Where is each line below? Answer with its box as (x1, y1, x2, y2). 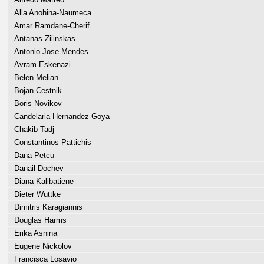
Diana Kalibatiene (9, 177, 74, 186)
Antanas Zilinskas (9, 34, 75, 43)
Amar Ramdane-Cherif (9, 21, 90, 30)
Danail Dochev (9, 164, 64, 173)
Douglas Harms (9, 216, 67, 225)
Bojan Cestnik (9, 86, 62, 95)
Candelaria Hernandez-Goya (9, 112, 110, 121)
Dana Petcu (9, 151, 54, 160)
